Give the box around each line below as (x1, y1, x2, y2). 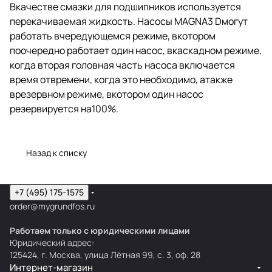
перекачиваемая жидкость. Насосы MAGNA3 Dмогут (10, 14, 248, 28)
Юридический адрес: (10, 237, 94, 248)
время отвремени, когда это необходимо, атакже (10, 72, 233, 86)
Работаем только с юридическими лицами (10, 225, 190, 236)
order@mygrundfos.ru (10, 200, 95, 212)
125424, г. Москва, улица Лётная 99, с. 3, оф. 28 (10, 249, 200, 260)
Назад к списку (26, 146, 87, 158)
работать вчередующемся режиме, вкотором (10, 29, 216, 42)
